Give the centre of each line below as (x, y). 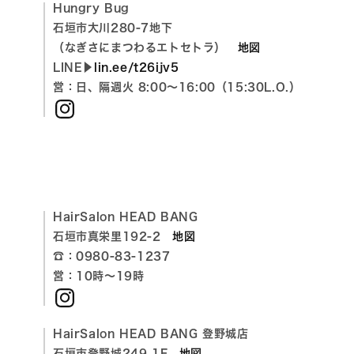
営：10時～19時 (99, 276)
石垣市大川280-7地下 (113, 28)
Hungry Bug (91, 8)
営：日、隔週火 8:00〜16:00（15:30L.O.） (177, 87)
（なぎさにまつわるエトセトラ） (145, 48)
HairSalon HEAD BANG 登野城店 (151, 334)
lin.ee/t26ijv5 (137, 68)
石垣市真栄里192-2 (113, 237)
